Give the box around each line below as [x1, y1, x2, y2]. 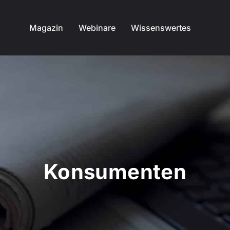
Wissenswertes [130, 23, 191, 33]
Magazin [29, 23, 63, 33]
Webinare [78, 23, 116, 33]
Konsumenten [43, 159, 187, 184]
